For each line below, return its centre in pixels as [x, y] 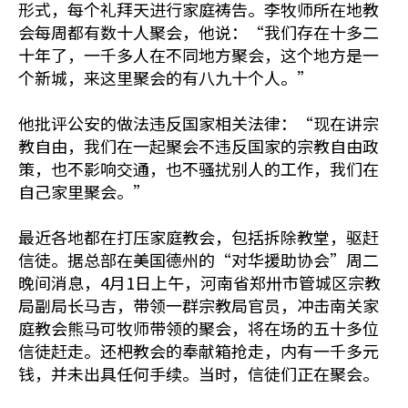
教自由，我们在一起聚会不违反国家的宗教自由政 [199, 146]
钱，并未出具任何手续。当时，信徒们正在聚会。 [199, 373]
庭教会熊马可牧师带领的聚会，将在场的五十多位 [199, 328]
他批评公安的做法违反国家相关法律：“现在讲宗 [199, 123]
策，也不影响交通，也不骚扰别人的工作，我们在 [199, 168]
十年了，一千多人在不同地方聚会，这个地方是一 [199, 55]
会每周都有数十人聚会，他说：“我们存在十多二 [199, 32]
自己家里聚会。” [84, 191]
